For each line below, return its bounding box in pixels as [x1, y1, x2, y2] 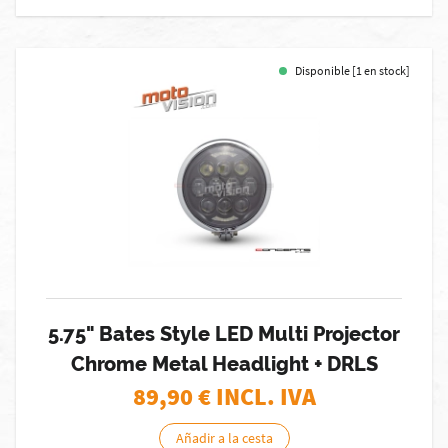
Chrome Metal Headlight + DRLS [70, 352, 378, 376]
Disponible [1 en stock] [295, 63, 410, 78]
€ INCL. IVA [197, 381, 316, 412]
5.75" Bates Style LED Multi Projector [48, 322, 400, 346]
